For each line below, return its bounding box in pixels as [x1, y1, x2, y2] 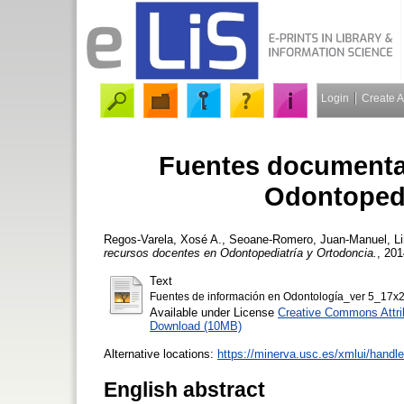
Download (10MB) [150, 318, 242, 333]
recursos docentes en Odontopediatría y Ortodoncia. [104, 245, 377, 260]
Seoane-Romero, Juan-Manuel [229, 232, 387, 246]
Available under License [150, 305, 278, 319]
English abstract [104, 377, 265, 401]
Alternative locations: [104, 346, 217, 361]
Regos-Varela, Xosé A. [104, 232, 222, 246]
